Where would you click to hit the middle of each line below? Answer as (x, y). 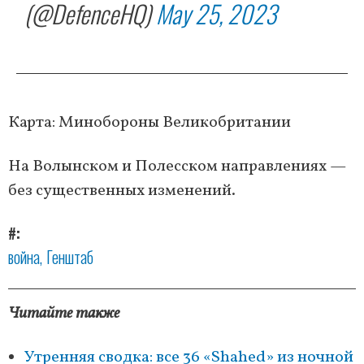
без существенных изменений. (122, 191)
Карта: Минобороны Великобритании (149, 123)
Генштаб (70, 257)
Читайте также (64, 314)
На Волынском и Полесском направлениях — (177, 167)
